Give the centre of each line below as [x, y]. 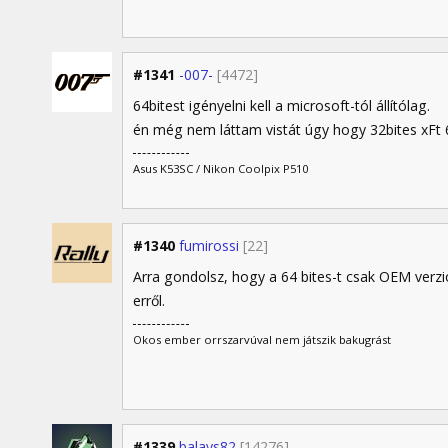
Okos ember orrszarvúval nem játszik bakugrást [262, 340]
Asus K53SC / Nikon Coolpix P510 [220, 169]
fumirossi [209, 246]
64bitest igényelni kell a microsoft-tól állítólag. [281, 106]
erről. [149, 301]
